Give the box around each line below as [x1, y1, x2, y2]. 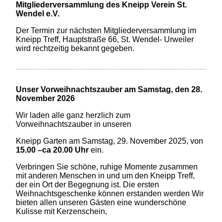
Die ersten [123, 180, 160, 189]
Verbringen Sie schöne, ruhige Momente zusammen [16, 163, 198, 171]
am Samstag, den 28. [122, 85, 203, 94]
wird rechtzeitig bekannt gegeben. [16, 44, 135, 53]
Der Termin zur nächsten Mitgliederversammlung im [16, 26, 197, 35]
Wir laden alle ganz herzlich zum [16, 111, 131, 120]
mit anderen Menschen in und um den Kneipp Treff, [16, 171, 195, 180]
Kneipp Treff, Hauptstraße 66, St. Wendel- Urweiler [16, 35, 194, 44]
